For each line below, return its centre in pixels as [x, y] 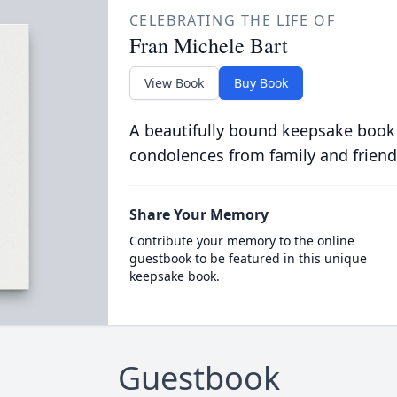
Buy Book [261, 83]
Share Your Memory [198, 214]
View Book [174, 83]
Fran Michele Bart [208, 45]
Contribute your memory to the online [241, 241]
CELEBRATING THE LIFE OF [232, 20]
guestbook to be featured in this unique [248, 258]
